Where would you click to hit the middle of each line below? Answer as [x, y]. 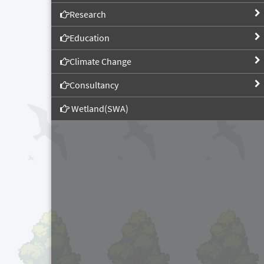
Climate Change [100, 61]
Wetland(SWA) [99, 108]
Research [88, 14]
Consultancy [94, 85]
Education [90, 38]
